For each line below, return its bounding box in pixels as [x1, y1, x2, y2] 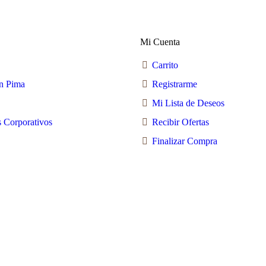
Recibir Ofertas [152, 117, 209, 127]
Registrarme [152, 79, 197, 89]
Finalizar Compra [152, 136, 217, 146]
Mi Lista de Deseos [152, 98, 224, 108]
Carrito [152, 60, 178, 70]
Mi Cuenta [140, 37, 180, 47]
